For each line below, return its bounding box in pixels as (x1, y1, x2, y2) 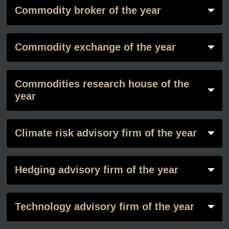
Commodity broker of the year (14, 3, 161, 18)
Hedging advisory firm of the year (14, 163, 178, 178)
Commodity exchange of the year (14, 40, 176, 55)
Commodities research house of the (14, 77, 189, 92)
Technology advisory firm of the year (14, 199, 194, 215)
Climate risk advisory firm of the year (14, 126, 197, 141)
